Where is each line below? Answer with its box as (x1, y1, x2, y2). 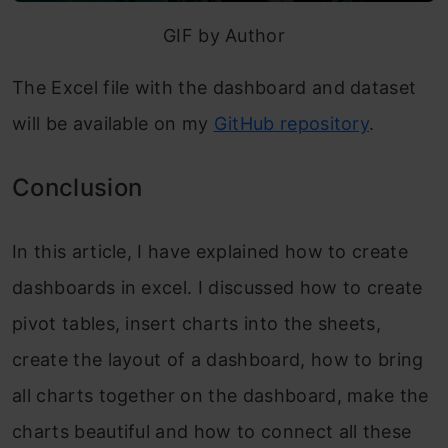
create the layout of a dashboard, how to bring (12, 348, 424, 370)
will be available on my (12, 112, 214, 134)
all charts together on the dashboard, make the (12, 384, 429, 406)
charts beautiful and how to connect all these (12, 420, 412, 442)
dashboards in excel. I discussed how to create (12, 276, 423, 298)
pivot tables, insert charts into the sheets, (12, 312, 382, 334)
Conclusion (12, 172, 143, 202)
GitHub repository (213, 112, 370, 134)
